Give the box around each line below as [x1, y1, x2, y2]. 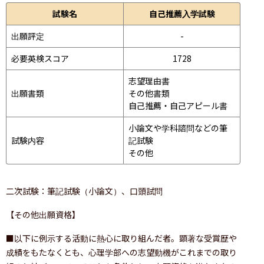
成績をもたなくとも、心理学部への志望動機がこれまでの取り [6, 246, 237, 258]
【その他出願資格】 [6, 208, 80, 220]
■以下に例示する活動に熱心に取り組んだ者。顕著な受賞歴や [6, 232, 237, 244]
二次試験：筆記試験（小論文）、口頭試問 [6, 184, 163, 197]
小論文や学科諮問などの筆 [128, 121, 227, 134]
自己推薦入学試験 [148, 7, 215, 19]
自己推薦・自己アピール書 [128, 99, 227, 111]
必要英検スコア [11, 52, 69, 64]
